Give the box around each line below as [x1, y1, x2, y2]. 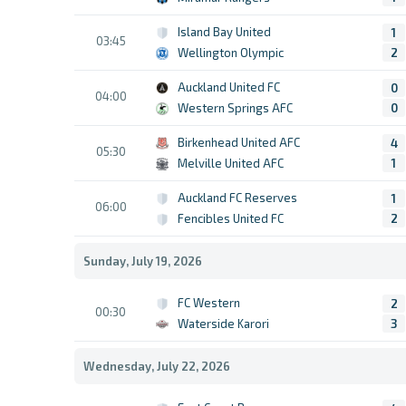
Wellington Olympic [178, 45, 284, 60]
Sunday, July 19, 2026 [83, 254, 202, 268]
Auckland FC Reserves [178, 190, 297, 205]
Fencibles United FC [178, 211, 284, 226]
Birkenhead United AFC [178, 135, 300, 150]
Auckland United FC [178, 80, 280, 94]
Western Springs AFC [178, 101, 293, 115]
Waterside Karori [178, 316, 269, 331]
